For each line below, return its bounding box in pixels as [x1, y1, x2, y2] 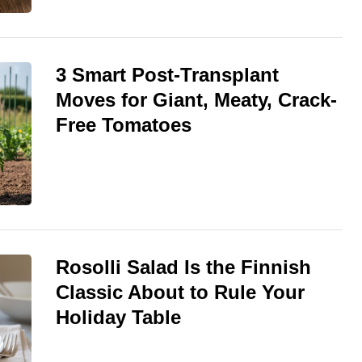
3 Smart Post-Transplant [56, 63, 279, 86]
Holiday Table [56, 306, 181, 329]
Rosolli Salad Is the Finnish [56, 256, 311, 279]
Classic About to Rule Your [56, 281, 305, 304]
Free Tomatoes [56, 113, 192, 136]
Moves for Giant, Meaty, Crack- [56, 88, 337, 111]
